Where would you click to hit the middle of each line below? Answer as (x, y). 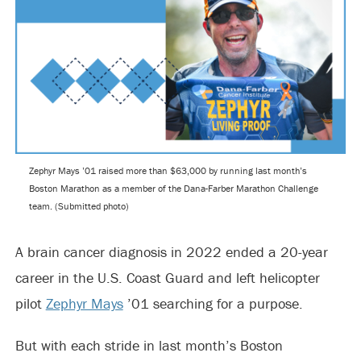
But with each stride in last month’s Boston (149, 345)
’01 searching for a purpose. (213, 303)
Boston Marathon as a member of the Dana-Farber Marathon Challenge (173, 188)
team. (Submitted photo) (79, 206)
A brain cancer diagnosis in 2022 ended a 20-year (171, 252)
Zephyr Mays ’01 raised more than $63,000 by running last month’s (168, 170)
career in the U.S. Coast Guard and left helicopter (167, 278)
